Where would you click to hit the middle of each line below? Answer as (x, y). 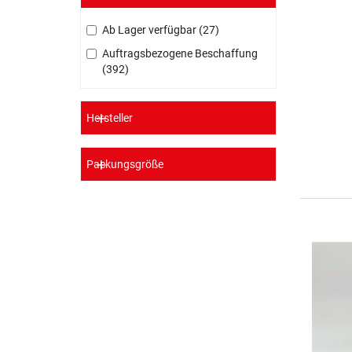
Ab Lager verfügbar (150, 30)
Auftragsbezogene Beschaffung (180, 53)
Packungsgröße (125, 164)
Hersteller (110, 118)
